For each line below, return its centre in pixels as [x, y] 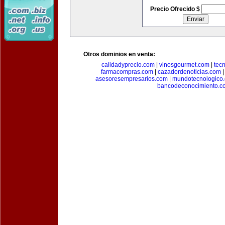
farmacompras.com [127, 72]
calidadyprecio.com [128, 65]
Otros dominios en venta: [119, 54]
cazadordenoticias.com [189, 72]
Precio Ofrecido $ [176, 9]
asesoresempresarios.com [132, 79]
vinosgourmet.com [184, 65]
